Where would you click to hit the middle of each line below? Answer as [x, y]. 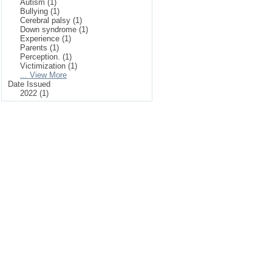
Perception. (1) [46, 57]
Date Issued [29, 84]
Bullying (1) [40, 11]
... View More [43, 75]
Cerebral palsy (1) [51, 20]
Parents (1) [39, 48]
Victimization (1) [49, 66]
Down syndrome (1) [54, 29]
